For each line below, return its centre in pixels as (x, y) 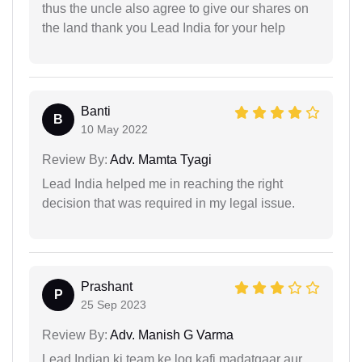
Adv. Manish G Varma (170, 335)
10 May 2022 (114, 129)
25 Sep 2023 (114, 304)
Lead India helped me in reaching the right (162, 183)
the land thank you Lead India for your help (164, 27)
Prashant (107, 286)
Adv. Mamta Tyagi (160, 159)
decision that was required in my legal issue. (168, 203)
